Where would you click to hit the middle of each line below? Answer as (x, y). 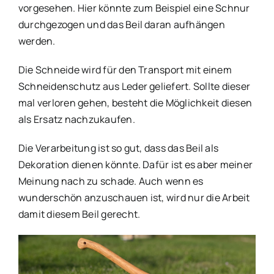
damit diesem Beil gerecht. (80, 214)
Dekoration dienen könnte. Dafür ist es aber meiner (135, 164)
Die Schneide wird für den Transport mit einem (125, 69)
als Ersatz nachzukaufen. (77, 119)
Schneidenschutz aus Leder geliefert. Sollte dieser (134, 86)
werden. (37, 41)
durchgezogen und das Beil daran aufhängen (122, 24)
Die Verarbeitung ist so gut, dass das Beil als (119, 148)
